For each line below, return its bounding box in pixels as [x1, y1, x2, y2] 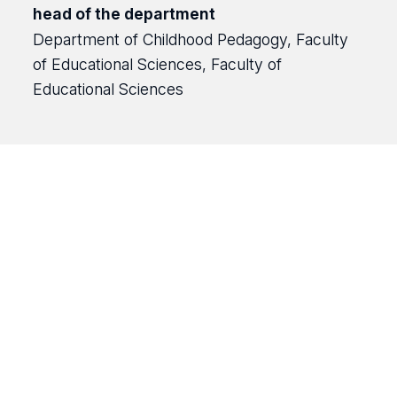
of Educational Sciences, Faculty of [32, 55, 282, 74]
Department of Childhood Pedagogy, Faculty [32, 30, 348, 49]
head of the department [32, 4, 215, 23]
